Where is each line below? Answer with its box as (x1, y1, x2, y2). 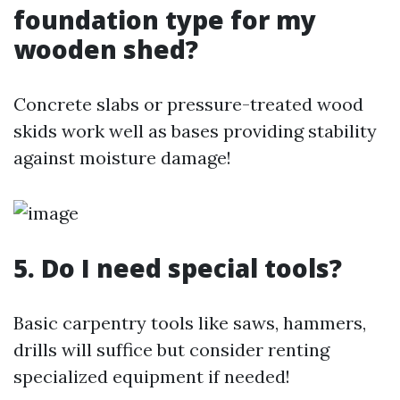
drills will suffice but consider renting (13, 338, 329, 361)
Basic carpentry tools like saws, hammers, (13, 312, 366, 334)
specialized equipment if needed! (13, 365, 290, 387)
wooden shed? (13, 32, 198, 66)
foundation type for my (13, 3, 316, 37)
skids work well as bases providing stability (13, 120, 377, 142)
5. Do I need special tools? (13, 251, 342, 285)
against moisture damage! (13, 146, 231, 169)
